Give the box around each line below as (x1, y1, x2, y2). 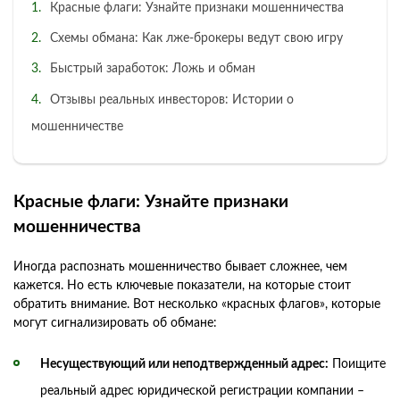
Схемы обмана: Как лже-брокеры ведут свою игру (50, 32, 343, 46)
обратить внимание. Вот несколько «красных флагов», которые (13, 297, 380, 311)
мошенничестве (31, 120, 123, 133)
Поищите (329, 357, 386, 371)
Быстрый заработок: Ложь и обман (50, 62, 255, 76)
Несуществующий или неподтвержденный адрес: (40, 357, 329, 371)
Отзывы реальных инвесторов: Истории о (50, 93, 294, 106)
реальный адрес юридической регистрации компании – (40, 384, 364, 397)
